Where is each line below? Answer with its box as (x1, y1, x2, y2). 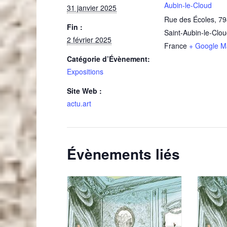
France (164, 41, 187, 51)
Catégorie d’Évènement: (67, 54, 150, 64)
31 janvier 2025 (67, 3, 117, 13)
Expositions (67, 66, 103, 77)
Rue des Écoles (164, 14, 214, 24)
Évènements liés (67, 143, 180, 164)
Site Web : (67, 86, 102, 96)
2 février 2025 (67, 34, 111, 45)
